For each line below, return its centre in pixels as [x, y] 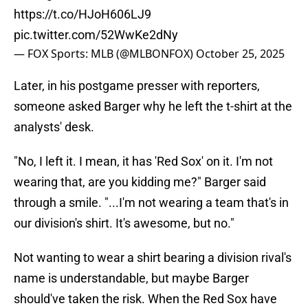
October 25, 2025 [240, 54]
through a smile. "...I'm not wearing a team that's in [151, 203]
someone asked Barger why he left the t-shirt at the [153, 107]
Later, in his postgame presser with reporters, [137, 86]
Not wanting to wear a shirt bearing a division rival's [153, 258]
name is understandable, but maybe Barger [131, 278]
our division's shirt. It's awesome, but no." [124, 223]
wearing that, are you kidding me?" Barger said [140, 182]
